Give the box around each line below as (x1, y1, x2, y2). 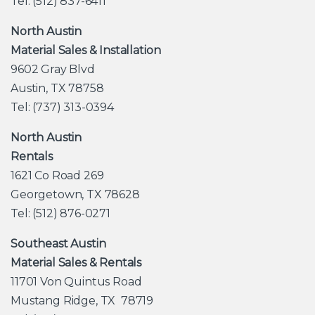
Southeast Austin (11, 236, 106, 250)
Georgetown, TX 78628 (11, 187, 140, 201)
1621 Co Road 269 (11, 168, 104, 182)
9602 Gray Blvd (11, 62, 95, 76)
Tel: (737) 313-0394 (11, 100, 114, 114)
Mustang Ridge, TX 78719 (11, 293, 154, 307)
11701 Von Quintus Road (11, 274, 142, 288)
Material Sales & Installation (11, 43, 161, 57)
